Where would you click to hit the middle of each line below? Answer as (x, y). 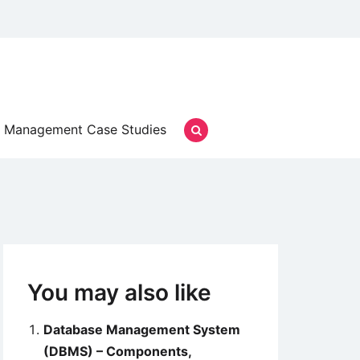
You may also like (119, 292)
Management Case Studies (85, 129)
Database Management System (142, 329)
